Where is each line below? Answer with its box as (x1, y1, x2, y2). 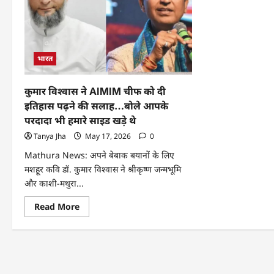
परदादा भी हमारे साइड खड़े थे (24, 114, 136, 127)
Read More (34, 200, 80, 212)
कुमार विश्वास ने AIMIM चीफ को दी (24, 84, 166, 97)
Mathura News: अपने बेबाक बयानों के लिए (24, 149, 174, 161)
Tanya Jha (34, 130, 66, 141)
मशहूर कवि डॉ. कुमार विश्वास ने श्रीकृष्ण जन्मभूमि (24, 163, 181, 175)
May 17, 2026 (83, 130, 133, 141)
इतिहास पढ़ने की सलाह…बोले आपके (24, 99, 168, 112)
